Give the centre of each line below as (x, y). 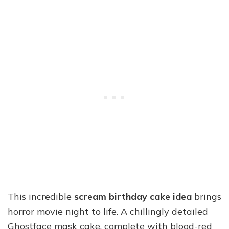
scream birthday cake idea (133, 197)
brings (207, 197)
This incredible (41, 197)
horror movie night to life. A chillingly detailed (108, 212)
